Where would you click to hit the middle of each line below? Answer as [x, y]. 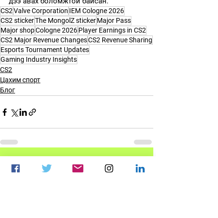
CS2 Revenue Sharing [120, 40]
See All [144, 167]
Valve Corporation [41, 11]
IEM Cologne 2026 [97, 11]
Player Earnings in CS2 [112, 30]
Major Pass [114, 21]
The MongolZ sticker [65, 21]
